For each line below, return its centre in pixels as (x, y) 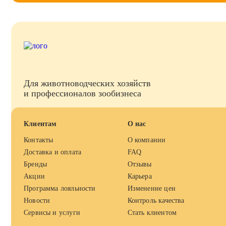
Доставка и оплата (53, 152)
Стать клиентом (152, 213)
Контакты (39, 140)
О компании (147, 140)
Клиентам (40, 124)
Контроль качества (156, 201)
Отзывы (139, 164)
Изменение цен (151, 188)
